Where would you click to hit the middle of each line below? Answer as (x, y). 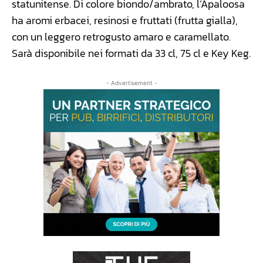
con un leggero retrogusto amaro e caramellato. (121, 37)
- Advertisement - (131, 83)
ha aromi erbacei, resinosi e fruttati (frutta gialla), (125, 21)
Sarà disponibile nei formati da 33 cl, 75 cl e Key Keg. (131, 53)
